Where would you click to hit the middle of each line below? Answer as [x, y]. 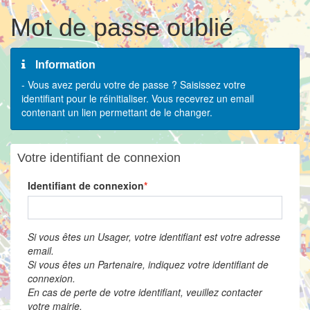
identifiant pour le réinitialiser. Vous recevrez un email [138, 98]
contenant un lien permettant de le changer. [117, 112]
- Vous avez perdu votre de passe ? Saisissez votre [134, 84]
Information [64, 65]
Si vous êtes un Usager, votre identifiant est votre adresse [154, 237]
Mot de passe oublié [122, 27]
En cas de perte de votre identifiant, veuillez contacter [145, 292]
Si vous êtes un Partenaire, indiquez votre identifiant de [148, 264]
